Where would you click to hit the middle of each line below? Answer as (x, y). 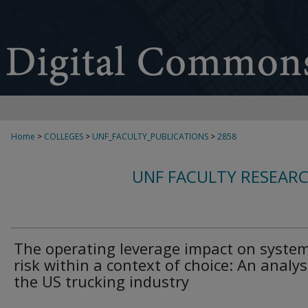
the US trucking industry (101, 281)
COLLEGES (64, 136)
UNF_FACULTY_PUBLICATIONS (150, 136)
